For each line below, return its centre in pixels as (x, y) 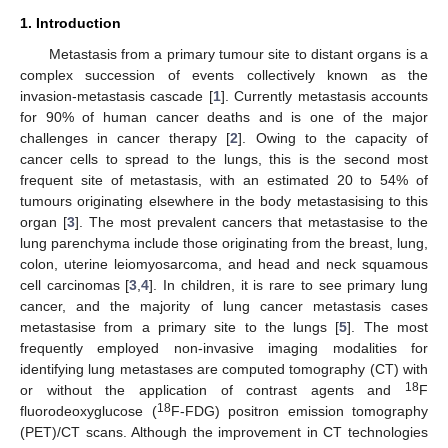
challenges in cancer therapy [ (125, 137)
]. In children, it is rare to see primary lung (289, 284)
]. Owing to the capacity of (333, 137)
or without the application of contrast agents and (212, 389)
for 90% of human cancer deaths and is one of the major (224, 116)
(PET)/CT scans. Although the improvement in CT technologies (224, 431)
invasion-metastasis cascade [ (116, 95)
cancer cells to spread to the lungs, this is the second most (224, 158)
